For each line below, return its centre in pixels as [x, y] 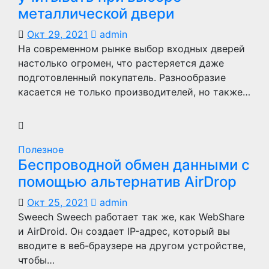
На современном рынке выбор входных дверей [131, 49]
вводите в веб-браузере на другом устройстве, [132, 246]
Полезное [41, 150]
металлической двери [96, 14]
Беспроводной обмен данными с [134, 165]
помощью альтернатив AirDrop [127, 182]
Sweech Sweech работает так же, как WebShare [131, 217]
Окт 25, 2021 [57, 202]
